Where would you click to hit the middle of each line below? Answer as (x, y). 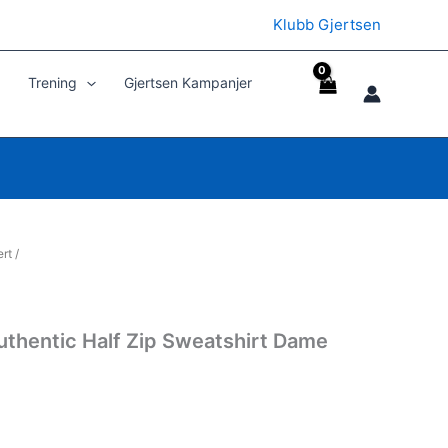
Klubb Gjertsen (326, 24)
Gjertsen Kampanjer (187, 82)
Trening (53, 82)
